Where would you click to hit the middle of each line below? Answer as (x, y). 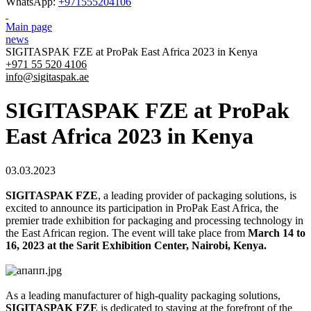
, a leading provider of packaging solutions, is (197, 195)
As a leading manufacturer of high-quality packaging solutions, (143, 295)
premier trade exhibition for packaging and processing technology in (154, 220)
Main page (29, 27)
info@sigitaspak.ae (47, 77)
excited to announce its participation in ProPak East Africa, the (142, 208)
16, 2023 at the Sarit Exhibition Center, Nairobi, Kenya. (136, 245)
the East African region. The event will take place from (127, 233)
